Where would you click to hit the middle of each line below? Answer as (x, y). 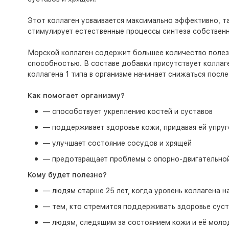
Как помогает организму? (76, 96)
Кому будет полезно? (68, 175)
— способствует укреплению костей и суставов (128, 111)
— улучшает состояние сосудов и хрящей (117, 143)
